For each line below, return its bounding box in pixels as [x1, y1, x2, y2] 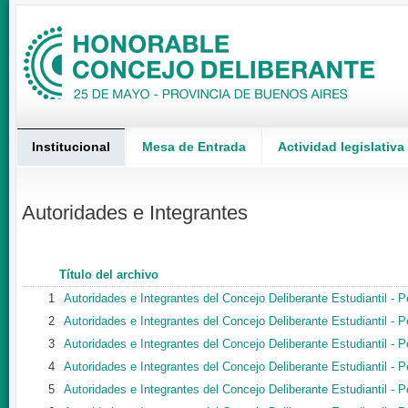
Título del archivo [59, 268, 158, 281]
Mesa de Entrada [142, 139, 246, 154]
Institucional [32, 139, 110, 154]
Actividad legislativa [278, 139, 404, 154]
